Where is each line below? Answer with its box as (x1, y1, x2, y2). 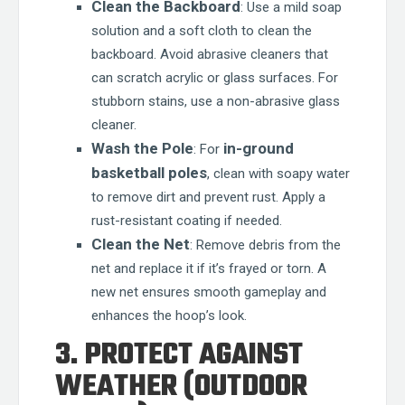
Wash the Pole (91, 139, 193, 157)
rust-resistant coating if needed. (91, 212, 282, 229)
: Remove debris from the (190, 237, 341, 253)
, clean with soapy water (207, 165, 350, 182)
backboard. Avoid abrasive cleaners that (91, 46, 328, 62)
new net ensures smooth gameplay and (91, 284, 326, 300)
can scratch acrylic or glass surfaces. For (91, 70, 338, 86)
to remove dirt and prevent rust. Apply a (91, 189, 325, 205)
